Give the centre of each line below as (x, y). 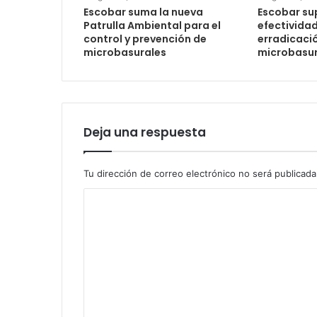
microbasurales (125, 52)
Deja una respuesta (145, 132)
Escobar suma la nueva (143, 12)
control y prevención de (145, 39)
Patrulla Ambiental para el (152, 25)
